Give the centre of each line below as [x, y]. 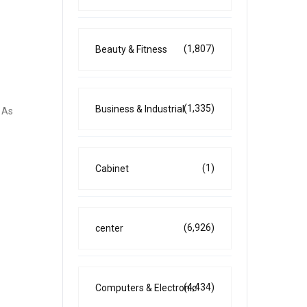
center [109, 228]
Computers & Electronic [146, 288]
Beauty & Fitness [131, 49]
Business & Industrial [140, 109]
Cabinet [112, 169]
